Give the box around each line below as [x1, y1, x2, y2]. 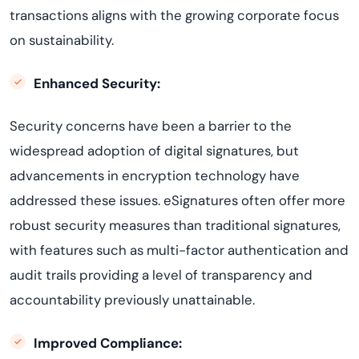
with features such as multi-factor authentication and [10, 241, 349, 259]
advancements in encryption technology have [10, 167, 300, 184]
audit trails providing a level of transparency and [10, 266, 313, 284]
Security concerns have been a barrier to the [10, 117, 292, 135]
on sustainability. [10, 31, 114, 49]
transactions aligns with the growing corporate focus [10, 6, 339, 24]
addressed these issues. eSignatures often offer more [10, 192, 345, 209]
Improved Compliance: [34, 334, 182, 352]
